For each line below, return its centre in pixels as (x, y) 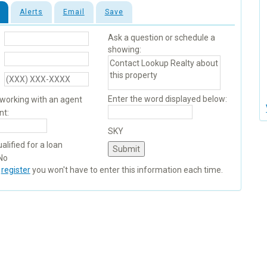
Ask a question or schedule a (161, 38)
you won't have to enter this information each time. (126, 170)
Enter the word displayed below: (167, 99)
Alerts (31, 12)
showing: (124, 50)
